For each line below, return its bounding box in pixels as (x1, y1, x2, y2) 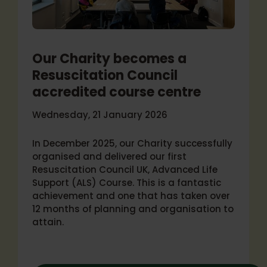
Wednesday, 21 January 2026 (32, 108, 167, 121)
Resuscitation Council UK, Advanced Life (32, 163, 218, 176)
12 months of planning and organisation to (32, 203, 234, 215)
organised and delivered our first (32, 150, 187, 163)
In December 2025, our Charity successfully (32, 137, 232, 150)
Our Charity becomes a (32, 49, 187, 68)
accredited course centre (32, 83, 201, 101)
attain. (32, 216, 64, 228)
